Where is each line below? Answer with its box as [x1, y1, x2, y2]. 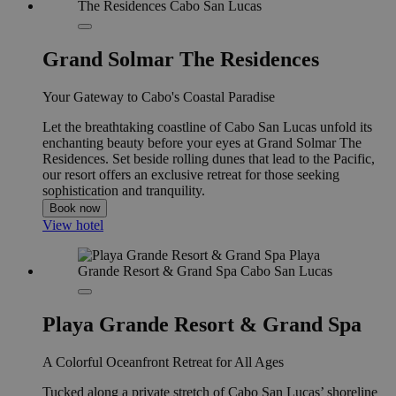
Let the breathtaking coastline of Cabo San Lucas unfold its [42, 119, 372, 135]
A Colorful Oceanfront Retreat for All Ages [42, 354, 284, 370]
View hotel [42, 217, 103, 233]
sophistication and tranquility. [42, 183, 205, 199]
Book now [49, 202, 100, 216]
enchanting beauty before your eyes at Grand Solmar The [42, 135, 362, 151]
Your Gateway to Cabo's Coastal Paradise [42, 89, 275, 105]
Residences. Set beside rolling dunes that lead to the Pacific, [42, 151, 375, 167]
